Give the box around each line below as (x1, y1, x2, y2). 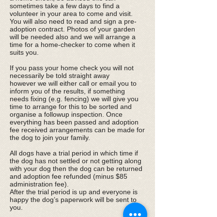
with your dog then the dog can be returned (10, 164, 142, 172)
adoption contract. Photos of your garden (10, 25, 135, 33)
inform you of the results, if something (10, 87, 125, 95)
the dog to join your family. (10, 133, 90, 141)
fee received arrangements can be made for (10, 125, 145, 134)
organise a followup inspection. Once (10, 110, 123, 118)
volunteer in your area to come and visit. (10, 9, 133, 17)
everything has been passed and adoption (10, 118, 139, 126)
